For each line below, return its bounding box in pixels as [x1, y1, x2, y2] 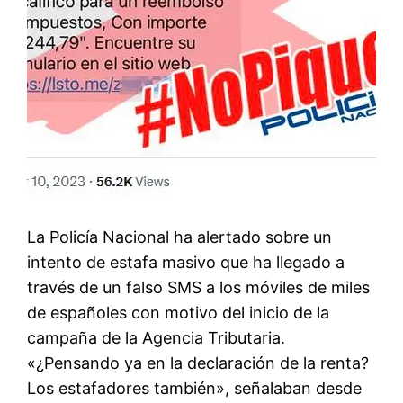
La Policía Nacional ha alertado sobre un [27, 228, 333, 247]
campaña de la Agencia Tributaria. [27, 328, 286, 348]
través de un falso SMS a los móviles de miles [27, 278, 371, 298]
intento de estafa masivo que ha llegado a [27, 253, 345, 273]
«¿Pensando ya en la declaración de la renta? [27, 354, 370, 373]
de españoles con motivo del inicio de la [27, 303, 330, 323]
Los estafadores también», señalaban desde [27, 379, 363, 399]
